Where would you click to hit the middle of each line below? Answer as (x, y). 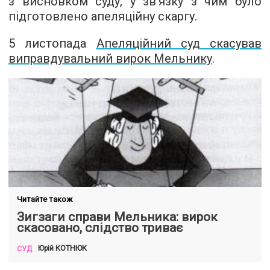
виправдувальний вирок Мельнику (110, 58)
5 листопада (52, 43)
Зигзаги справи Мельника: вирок (117, 217)
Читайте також (45, 199)
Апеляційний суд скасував (179, 43)
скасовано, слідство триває (100, 228)
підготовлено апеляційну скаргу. (103, 16)
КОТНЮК (71, 248)
